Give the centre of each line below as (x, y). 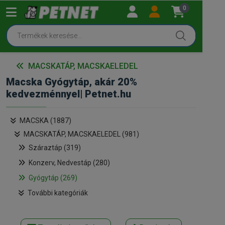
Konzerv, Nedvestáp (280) (69, 162)
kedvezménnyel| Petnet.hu (69, 94)
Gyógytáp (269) (53, 178)
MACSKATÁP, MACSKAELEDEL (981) (81, 134)
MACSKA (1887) (45, 120)
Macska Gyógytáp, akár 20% (72, 82)
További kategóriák (58, 193)
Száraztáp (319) (55, 147)
